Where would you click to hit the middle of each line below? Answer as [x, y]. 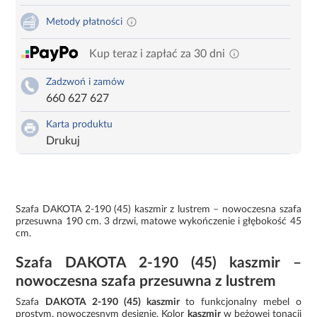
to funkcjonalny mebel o [240, 302]
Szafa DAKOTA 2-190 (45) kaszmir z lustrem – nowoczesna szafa [158, 209]
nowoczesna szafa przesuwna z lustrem [146, 281]
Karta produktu [80, 124]
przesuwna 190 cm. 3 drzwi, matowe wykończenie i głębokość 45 [158, 221]
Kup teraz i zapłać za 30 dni [157, 53]
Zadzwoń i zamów [86, 82]
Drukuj [63, 140]
